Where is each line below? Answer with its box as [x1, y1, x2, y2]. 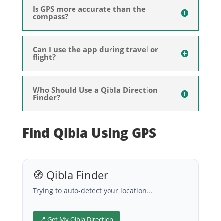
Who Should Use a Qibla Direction [32, 84, 158, 95]
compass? [32, 11, 68, 21]
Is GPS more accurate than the [32, 3, 146, 14]
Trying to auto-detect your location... [32, 185, 152, 195]
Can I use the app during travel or [32, 44, 158, 54]
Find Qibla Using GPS [22, 123, 156, 142]
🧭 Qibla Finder [32, 167, 108, 182]
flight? [32, 51, 56, 62]
